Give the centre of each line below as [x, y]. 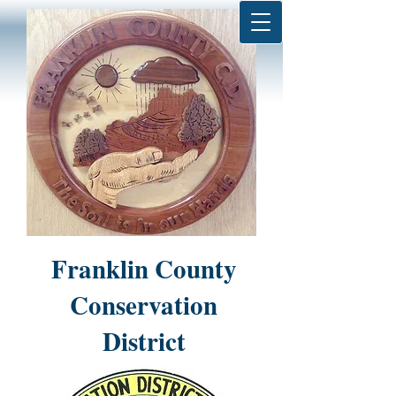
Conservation [144, 305]
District [144, 341]
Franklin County [144, 269]
